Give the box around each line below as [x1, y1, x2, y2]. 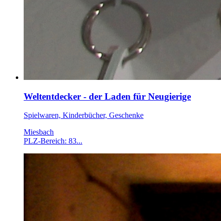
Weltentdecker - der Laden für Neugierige [24, 91, 191, 102]
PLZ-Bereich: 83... [24, 137, 82, 146]
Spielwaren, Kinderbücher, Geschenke [24, 111, 144, 120]
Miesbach [24, 128, 54, 137]
